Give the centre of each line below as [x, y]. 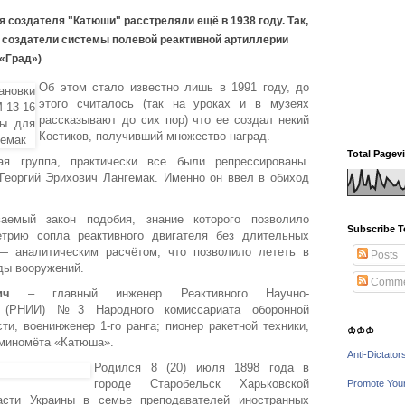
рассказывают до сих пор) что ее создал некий [174, 120]
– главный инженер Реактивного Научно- [160, 294]
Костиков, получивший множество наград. [155, 137]
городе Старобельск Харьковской [202, 384]
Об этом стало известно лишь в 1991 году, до [174, 88]
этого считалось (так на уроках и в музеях [174, 104]
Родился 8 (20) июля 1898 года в [202, 368]
